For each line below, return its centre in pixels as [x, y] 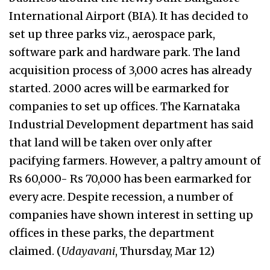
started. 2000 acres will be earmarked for [119, 88]
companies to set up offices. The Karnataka [124, 106]
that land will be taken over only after [111, 143]
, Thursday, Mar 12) [165, 251]
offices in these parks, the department [112, 233]
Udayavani [88, 251]
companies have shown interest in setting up [131, 215]
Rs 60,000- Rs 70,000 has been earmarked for [130, 179]
